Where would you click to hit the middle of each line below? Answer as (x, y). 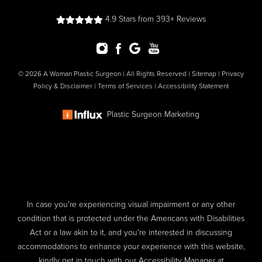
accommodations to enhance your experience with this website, (131, 246)
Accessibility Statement (193, 86)
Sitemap (204, 73)
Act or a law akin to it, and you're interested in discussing (131, 232)
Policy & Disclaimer (63, 86)
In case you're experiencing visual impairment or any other (131, 204)
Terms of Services (125, 86)
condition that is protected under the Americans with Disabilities (131, 218)
